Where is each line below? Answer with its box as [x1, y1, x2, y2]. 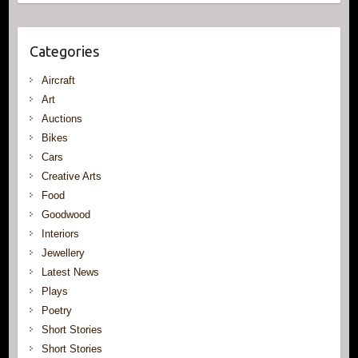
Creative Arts [41, 169, 101, 182]
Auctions [41, 112, 82, 125]
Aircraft [41, 74, 75, 86]
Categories [29, 42, 99, 59]
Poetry [41, 304, 72, 316]
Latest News [41, 265, 99, 278]
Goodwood [41, 208, 90, 221]
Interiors [41, 227, 79, 240]
